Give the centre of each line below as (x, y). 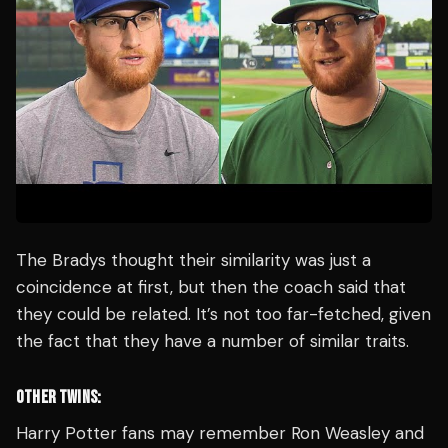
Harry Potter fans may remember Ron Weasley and (220, 433)
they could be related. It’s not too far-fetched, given (223, 314)
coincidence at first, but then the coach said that (211, 287)
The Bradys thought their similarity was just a (193, 260)
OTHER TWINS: (59, 398)
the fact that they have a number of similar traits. (212, 341)
